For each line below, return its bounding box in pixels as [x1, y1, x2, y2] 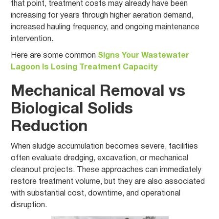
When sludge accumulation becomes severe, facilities [11, 143, 198, 150]
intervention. [11, 36, 54, 43]
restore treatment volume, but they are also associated [11, 178, 205, 185]
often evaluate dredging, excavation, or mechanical [11, 155, 189, 162]
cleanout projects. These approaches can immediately [11, 167, 202, 174]
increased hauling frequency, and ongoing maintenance [11, 24, 200, 31]
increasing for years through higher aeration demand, [11, 12, 194, 19]
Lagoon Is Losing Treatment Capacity [11, 64, 158, 71]
